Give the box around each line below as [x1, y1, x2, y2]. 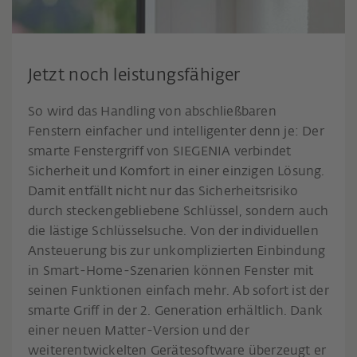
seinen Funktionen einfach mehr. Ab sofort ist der [28, 284, 329, 298]
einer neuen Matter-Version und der [28, 324, 249, 338]
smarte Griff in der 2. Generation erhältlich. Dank [28, 304, 324, 318]
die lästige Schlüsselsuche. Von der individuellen [28, 225, 319, 238]
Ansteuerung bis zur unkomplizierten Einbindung [28, 245, 326, 258]
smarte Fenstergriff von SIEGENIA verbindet [28, 145, 292, 159]
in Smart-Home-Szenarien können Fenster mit [28, 265, 314, 278]
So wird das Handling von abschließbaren [28, 105, 277, 119]
